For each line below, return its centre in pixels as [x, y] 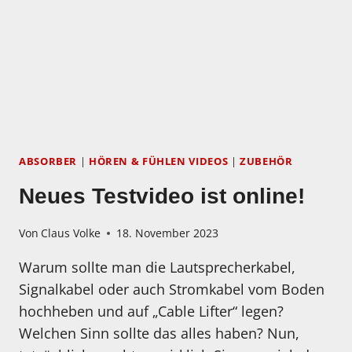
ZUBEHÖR [266, 162]
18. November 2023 [168, 233]
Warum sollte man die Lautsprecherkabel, [157, 268]
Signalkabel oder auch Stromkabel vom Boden [172, 290]
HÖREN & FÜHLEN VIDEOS [158, 162]
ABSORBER [48, 162]
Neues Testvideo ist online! [162, 196]
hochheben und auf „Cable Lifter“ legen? [151, 312]
